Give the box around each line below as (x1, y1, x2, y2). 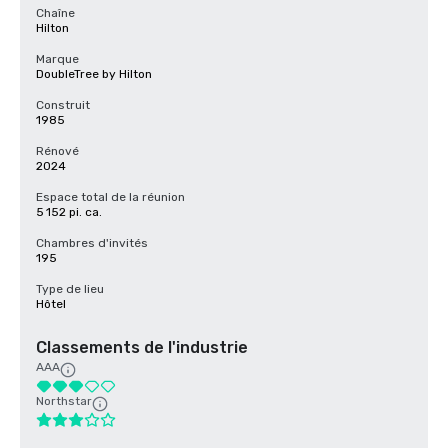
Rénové (36, 144, 79, 158)
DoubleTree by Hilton (36, 67, 152, 81)
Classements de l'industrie (36, 338, 248, 357)
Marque (36, 52, 79, 66)
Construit (36, 98, 90, 112)
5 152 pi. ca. (36, 205, 102, 219)
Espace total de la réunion (36, 190, 185, 204)
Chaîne (36, 6, 75, 20)
